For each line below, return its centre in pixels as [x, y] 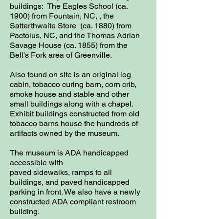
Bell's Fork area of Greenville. [61, 55]
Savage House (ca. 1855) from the [69, 45]
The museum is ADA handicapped [69, 153]
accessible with [36, 163]
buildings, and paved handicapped [70, 182]
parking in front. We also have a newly [75, 192]
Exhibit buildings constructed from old [75, 114]
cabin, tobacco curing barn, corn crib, [73, 84]
